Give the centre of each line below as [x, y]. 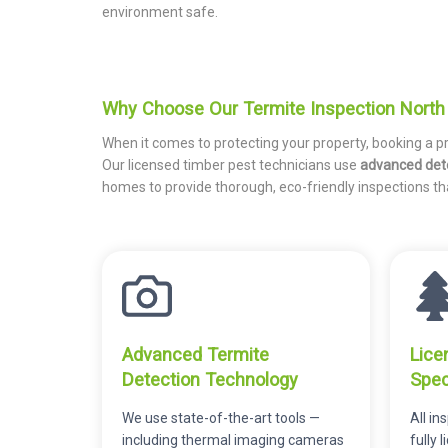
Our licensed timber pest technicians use [231, 165]
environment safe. [160, 11]
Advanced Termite [195, 354]
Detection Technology [210, 379]
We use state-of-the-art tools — [221, 417]
